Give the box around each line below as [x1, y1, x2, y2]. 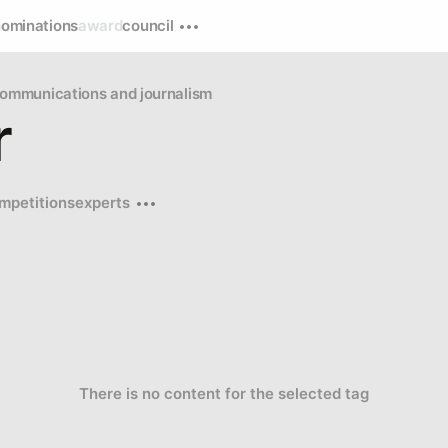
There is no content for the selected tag [79, 383, 369, 403]
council [122, 16, 174, 35]
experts [75, 192, 130, 212]
